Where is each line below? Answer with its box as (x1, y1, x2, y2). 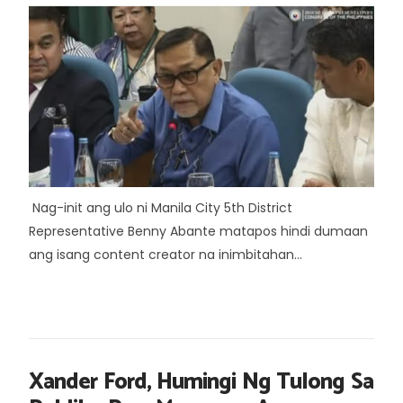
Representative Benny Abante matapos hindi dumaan (29, 222, 368, 240)
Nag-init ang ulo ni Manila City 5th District (29, 199, 292, 217)
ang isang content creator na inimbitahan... (29, 246, 302, 264)
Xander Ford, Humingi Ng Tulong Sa (29, 363, 373, 401)
